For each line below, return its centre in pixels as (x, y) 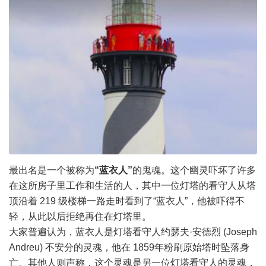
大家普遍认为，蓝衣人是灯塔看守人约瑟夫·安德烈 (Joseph (133, 232)
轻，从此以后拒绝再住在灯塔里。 (80, 216)
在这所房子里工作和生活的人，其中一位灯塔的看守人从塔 (132, 185)
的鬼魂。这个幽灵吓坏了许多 (194, 170)
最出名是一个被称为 (52, 170)
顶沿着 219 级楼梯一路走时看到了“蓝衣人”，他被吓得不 (127, 201)
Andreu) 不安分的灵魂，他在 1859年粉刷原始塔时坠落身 (129, 247)
